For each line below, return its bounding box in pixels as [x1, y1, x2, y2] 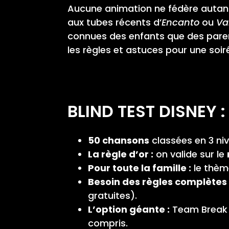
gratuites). [88, 189, 137, 202]
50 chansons [88, 133, 149, 147]
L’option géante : [88, 202, 170, 216]
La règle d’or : [88, 147, 153, 161]
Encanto [162, 15, 199, 29]
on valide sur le [153, 147, 227, 161]
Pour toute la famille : [88, 161, 191, 174]
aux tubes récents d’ [67, 15, 162, 29]
